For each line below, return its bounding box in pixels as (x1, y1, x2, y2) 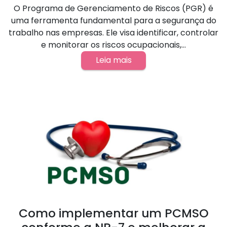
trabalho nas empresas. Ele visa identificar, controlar (9, 26, 218, 39)
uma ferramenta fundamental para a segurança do (11, 14, 216, 26)
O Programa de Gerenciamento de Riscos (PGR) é (14, 2, 213, 14)
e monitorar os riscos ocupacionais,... (41, 39, 186, 51)
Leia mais (95, 54, 132, 66)
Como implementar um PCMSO (18, 205, 209, 222)
